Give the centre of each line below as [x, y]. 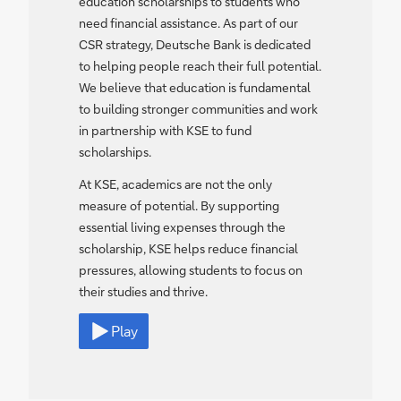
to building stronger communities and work [198, 109]
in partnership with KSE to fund [165, 130]
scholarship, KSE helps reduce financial [188, 248]
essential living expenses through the [182, 227]
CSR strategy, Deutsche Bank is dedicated [195, 44]
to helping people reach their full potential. [200, 66]
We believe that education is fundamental [195, 87]
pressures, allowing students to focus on [191, 270]
